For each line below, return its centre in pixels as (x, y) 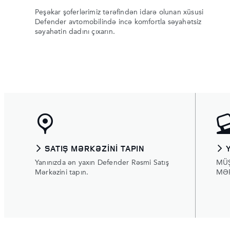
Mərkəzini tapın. (62, 172)
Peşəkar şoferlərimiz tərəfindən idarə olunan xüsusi (119, 12)
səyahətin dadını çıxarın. (75, 32)
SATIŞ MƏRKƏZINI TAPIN (95, 148)
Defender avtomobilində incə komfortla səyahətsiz (118, 22)
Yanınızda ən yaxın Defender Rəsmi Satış (102, 163)
